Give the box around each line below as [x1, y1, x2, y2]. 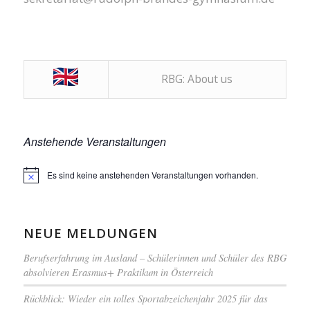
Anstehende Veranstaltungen [23, 133, 166, 149]
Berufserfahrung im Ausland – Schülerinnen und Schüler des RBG [23, 250, 286, 264]
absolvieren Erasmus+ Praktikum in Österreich [23, 265, 213, 279]
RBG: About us [161, 71, 233, 86]
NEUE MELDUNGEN [23, 224, 158, 241]
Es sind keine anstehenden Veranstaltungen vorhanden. [46, 168, 258, 181]
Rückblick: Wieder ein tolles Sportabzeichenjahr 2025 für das [23, 291, 268, 305]
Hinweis [22, 173, 53, 185]
